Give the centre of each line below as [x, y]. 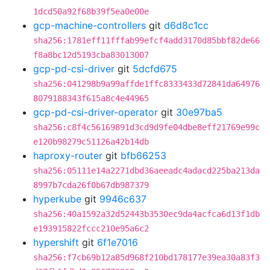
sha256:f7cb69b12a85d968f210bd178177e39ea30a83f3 [146, 257]
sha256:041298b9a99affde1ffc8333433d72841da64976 [146, 84]
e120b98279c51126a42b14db [91, 142]
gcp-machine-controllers [89, 25]
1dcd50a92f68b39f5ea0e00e [91, 11]
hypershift [56, 242]
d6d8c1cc [186, 25]
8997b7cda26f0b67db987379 [91, 185]
